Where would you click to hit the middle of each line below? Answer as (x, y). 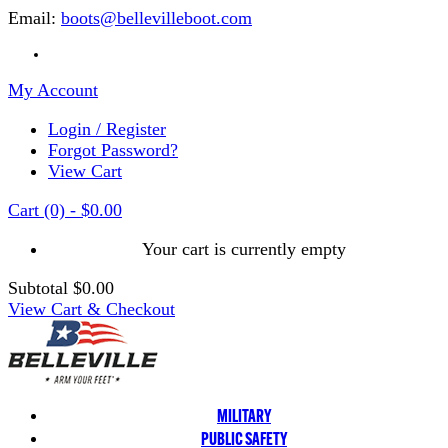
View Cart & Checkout (91, 309)
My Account (53, 90)
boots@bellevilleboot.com (156, 18)
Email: (34, 18)
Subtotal (38, 288)
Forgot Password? (113, 150)
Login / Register (107, 129)
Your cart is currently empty (244, 249)
